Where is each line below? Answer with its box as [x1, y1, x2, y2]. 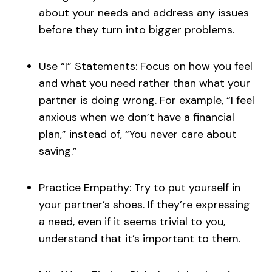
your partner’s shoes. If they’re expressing [39, 197, 250, 212]
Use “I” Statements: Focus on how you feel [39, 59, 253, 74]
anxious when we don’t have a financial [39, 110, 234, 125]
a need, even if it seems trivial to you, [39, 214, 225, 229]
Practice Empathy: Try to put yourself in [39, 180, 240, 195]
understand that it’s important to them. [39, 231, 240, 246]
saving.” [39, 144, 77, 159]
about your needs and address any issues [39, 5, 249, 21]
